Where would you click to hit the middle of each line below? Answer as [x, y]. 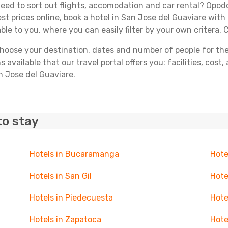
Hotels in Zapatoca [65, 220]
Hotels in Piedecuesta [71, 198]
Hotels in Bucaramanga [74, 154]
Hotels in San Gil [60, 176]
